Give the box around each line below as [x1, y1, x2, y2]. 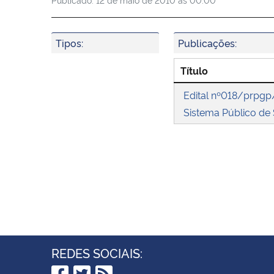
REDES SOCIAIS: [51, 243, 143, 261]
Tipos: [56, 35, 83, 50]
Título [180, 63, 208, 77]
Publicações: [178, 35, 237, 50]
